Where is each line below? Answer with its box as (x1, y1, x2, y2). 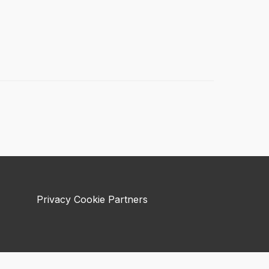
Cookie (74, 193, 105, 205)
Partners (108, 193, 148, 205)
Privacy (37, 193, 71, 205)
